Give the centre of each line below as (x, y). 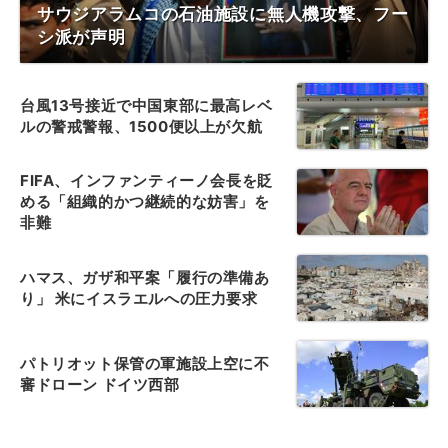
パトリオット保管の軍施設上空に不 (145, 363)
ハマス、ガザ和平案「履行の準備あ (145, 277)
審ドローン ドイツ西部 (100, 384)
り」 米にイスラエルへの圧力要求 (139, 298)
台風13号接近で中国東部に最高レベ (146, 105)
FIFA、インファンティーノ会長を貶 (146, 180)
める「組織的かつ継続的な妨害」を (145, 201)
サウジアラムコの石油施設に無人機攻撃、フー (223, 13)
